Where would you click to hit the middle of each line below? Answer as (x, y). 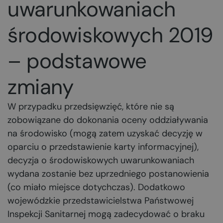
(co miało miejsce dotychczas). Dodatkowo (96, 187)
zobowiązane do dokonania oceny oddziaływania (108, 120)
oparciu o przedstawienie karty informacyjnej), (103, 147)
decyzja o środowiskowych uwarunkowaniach (101, 160)
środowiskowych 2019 (111, 35)
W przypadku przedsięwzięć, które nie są (91, 107)
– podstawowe (77, 61)
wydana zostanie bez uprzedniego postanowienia (108, 174)
